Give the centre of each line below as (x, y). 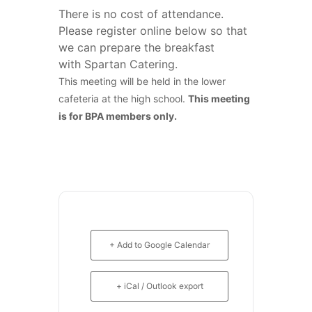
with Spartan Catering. (118, 64)
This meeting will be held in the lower (142, 81)
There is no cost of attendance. (143, 14)
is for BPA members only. (119, 116)
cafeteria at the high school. (123, 99)
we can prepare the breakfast (136, 47)
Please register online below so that (153, 31)
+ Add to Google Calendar (159, 245)
